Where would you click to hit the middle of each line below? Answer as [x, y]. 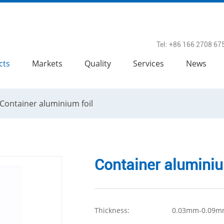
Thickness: [112, 210]
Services [148, 63]
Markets [47, 63]
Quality [98, 63]
